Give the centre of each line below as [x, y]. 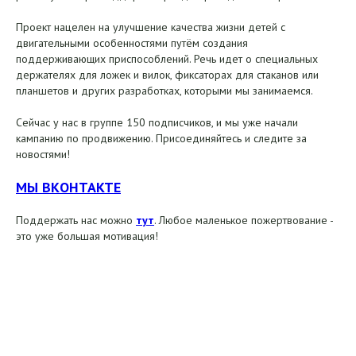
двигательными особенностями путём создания [132, 43]
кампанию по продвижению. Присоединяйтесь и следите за [161, 138]
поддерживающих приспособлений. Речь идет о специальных [167, 59]
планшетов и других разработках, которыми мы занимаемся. [164, 91]
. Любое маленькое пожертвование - [244, 220]
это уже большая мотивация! [87, 236]
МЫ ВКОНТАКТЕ [68, 187]
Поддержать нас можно [76, 220]
